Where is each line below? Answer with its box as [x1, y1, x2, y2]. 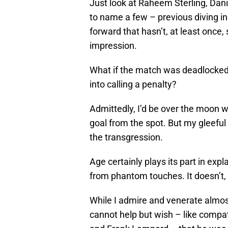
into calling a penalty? [90, 79, 177, 90]
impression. [90, 40, 137, 51]
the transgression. [90, 132, 163, 143]
